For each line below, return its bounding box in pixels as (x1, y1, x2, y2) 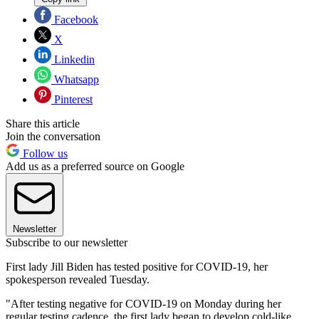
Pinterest (51, 93, 93, 106)
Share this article (6, 117, 80, 130)
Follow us (20, 147, 68, 160)
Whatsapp (51, 73, 99, 86)
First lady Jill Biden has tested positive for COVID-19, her (6, 261, 268, 273)
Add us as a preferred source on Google (6, 160, 184, 173)
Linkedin (51, 53, 95, 66)
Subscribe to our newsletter (6, 236, 127, 249)
